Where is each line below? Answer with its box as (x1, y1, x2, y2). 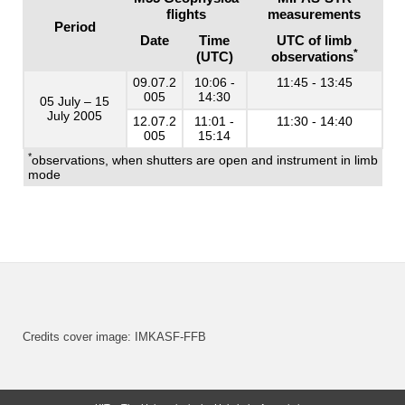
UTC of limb (277, 33, 352, 49)
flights (166, 6, 206, 23)
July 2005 (47, 108, 102, 124)
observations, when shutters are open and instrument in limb (31, 153, 378, 168)
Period (53, 19, 96, 35)
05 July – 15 (40, 94, 109, 109)
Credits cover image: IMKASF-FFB (22, 330, 206, 344)
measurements (268, 6, 361, 23)
